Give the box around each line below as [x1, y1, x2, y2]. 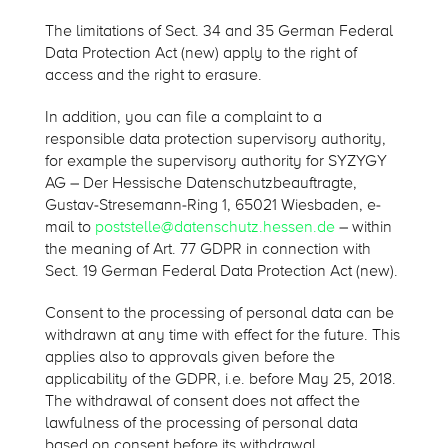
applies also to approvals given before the [44, 347, 335, 368]
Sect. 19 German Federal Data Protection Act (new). [44, 261, 398, 282]
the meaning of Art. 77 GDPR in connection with [44, 239, 371, 260]
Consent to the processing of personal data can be [44, 303, 394, 324]
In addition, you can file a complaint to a [44, 107, 322, 128]
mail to [44, 217, 95, 238]
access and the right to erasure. [44, 65, 262, 86]
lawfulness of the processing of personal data [44, 413, 358, 434]
